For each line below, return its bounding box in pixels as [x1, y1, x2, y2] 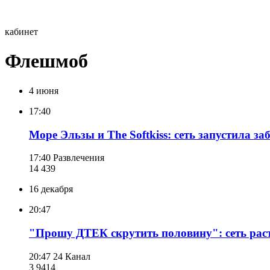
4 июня [29, 85, 58, 96]
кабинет [5, 27, 38, 37]
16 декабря [29, 184, 73, 195]
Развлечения [53, 152, 104, 163]
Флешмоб [5, 50, 88, 72]
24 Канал [53, 251, 90, 262]
